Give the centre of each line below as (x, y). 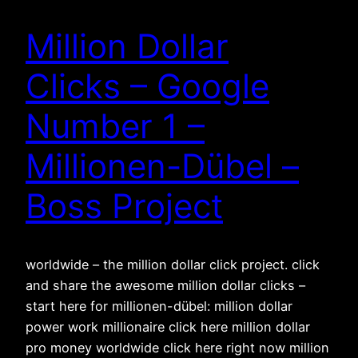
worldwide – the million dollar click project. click (173, 264)
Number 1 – (115, 126)
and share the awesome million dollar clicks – (165, 285)
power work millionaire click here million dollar (168, 326)
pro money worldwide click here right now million (177, 347)
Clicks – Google (147, 86)
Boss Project (124, 206)
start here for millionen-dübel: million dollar (159, 306)
